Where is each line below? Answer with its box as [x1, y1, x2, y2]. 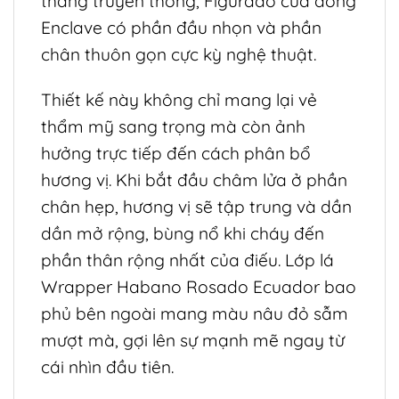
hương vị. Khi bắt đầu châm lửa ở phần [41, 168, 347, 191]
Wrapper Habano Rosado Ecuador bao [41, 275, 356, 297]
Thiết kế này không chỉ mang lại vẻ [41, 88, 317, 110]
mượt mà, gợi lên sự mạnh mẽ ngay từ [41, 329, 345, 351]
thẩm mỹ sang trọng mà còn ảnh [41, 115, 305, 137]
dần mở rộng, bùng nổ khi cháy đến [41, 222, 324, 244]
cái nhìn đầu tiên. [41, 355, 174, 378]
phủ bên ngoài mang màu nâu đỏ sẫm [41, 302, 348, 324]
